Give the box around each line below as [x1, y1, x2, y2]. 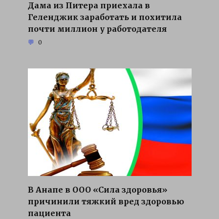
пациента [27, 208, 71, 218]
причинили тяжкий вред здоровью [27, 196, 184, 206]
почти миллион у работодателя [27, 23, 167, 34]
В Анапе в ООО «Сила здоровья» [27, 184, 167, 195]
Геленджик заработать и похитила [27, 12, 182, 22]
